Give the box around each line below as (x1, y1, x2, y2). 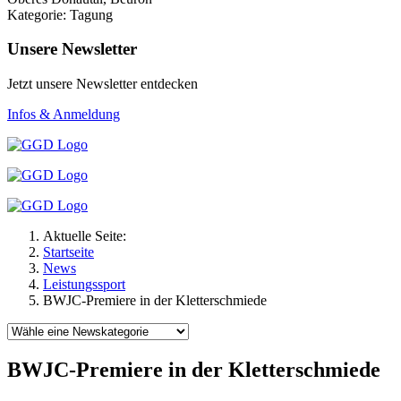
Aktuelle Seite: (43, 228, 133, 244)
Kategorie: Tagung (7, 6, 113, 22)
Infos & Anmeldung (7, 107, 120, 123)
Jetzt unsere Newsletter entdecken (7, 76, 198, 92)
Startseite (43, 244, 94, 260)
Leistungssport (43, 277, 125, 293)
